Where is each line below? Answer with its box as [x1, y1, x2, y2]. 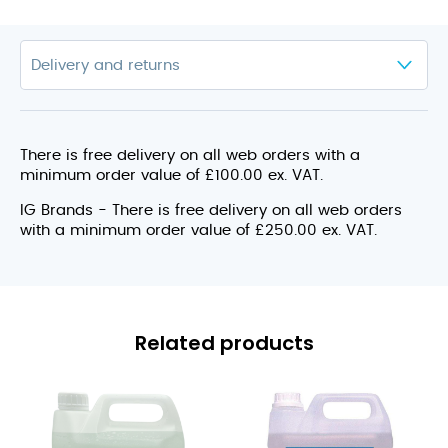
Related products [134, 329, 314, 357]
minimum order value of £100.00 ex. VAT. [20, 168, 323, 183]
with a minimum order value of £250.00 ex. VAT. [20, 223, 377, 238]
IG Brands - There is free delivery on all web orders [20, 203, 402, 218]
